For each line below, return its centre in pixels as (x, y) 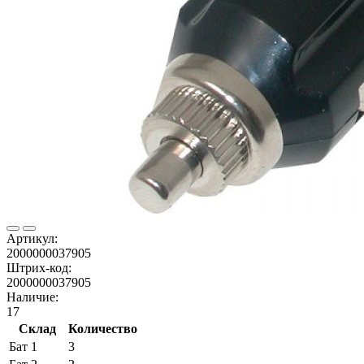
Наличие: (32, 297)
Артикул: (32, 238)
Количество (103, 328)
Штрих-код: (39, 267)
